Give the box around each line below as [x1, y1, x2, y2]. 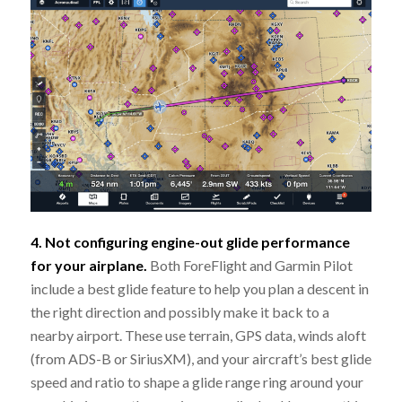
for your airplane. [30, 256, 150, 274]
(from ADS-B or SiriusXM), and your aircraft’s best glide [30, 349, 371, 367]
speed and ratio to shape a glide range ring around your [30, 372, 363, 390]
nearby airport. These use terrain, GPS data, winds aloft [30, 326, 366, 344]
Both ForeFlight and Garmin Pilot [149, 256, 353, 274]
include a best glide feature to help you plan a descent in [30, 279, 369, 297]
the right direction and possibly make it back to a [30, 302, 329, 320]
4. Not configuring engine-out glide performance [30, 232, 350, 250]
